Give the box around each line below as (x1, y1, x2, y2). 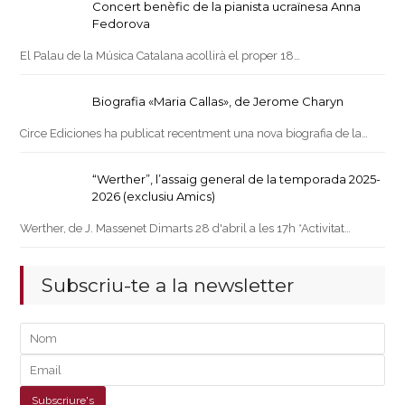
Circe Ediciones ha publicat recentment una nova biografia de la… (20, 127, 369, 141)
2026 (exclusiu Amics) (92, 189, 216, 204)
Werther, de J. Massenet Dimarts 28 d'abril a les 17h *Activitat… (20, 221, 352, 236)
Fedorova (92, 16, 151, 32)
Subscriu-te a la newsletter (42, 274, 295, 297)
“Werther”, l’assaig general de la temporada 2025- (92, 172, 381, 187)
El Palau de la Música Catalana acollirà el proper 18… (20, 49, 301, 63)
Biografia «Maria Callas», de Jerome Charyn (92, 94, 344, 109)
